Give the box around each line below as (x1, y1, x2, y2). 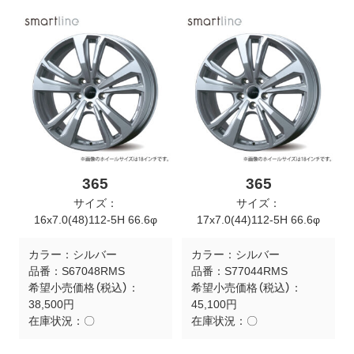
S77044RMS (224, 265, 288, 278)
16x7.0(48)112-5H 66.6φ (33, 213, 157, 226)
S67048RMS (61, 265, 125, 278)
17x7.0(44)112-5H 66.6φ (197, 213, 321, 226)
